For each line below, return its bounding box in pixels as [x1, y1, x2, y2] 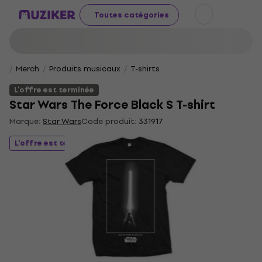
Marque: [9, 115, 43, 127]
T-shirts [130, 63, 160, 75]
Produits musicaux [49, 63, 120, 75]
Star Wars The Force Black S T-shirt [9, 95, 215, 115]
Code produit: [81, 115, 136, 127]
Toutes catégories [94, 8, 169, 21]
